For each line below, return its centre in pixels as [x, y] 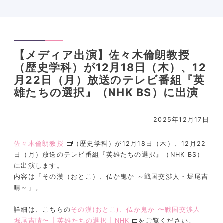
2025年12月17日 [181, 120]
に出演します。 [39, 165]
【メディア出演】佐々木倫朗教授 [102, 55]
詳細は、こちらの [43, 209]
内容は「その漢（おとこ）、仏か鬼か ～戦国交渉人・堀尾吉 [111, 176]
